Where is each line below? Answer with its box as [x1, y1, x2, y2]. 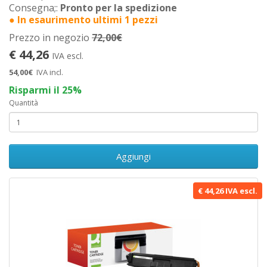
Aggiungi [116, 150, 151, 162]
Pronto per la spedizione [60, 1, 177, 14]
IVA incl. [36, 67, 63, 77]
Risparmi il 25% [9, 83, 82, 97]
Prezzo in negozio [9, 31, 92, 44]
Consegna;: [9, 1, 60, 14]
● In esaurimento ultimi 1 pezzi [9, 13, 158, 26]
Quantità [9, 98, 38, 108]
